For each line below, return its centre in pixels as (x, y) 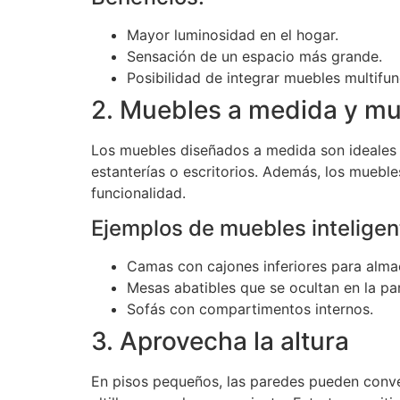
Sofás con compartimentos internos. (250, 309)
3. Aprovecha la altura (220, 342)
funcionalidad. (138, 192)
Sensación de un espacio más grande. (254, 56)
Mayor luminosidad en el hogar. (233, 34)
